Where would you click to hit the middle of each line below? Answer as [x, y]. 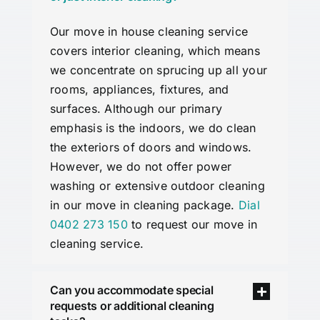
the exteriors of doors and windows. [151, 147]
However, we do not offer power [141, 167]
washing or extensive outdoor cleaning [157, 186]
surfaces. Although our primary [136, 109]
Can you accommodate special [131, 290]
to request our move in [192, 225]
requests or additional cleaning [132, 306]
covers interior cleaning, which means [155, 51]
